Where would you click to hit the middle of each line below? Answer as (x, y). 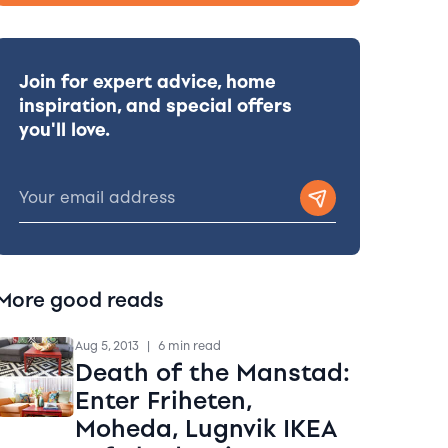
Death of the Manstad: (212, 372)
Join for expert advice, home (147, 81)
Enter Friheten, (163, 400)
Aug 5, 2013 (106, 345)
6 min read (189, 345)
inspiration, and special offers (155, 105)
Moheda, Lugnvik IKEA (205, 428)
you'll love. (64, 129)
